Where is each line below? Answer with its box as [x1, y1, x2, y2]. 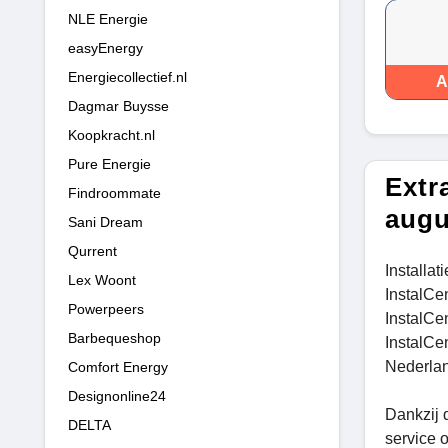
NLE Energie [68, 10, 148, 27]
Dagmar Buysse [68, 97, 169, 114]
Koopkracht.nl [68, 126, 155, 143]
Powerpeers [68, 300, 144, 317]
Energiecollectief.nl [68, 68, 187, 85]
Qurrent [68, 242, 117, 259]
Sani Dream [68, 213, 143, 230]
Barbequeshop [68, 329, 161, 346]
